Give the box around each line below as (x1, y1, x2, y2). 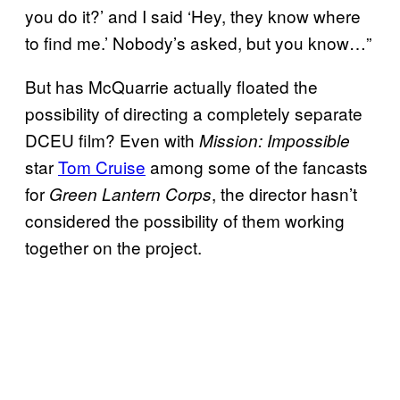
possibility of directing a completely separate (25, 100, 362, 125)
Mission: (199, 128, 267, 152)
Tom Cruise (58, 154, 146, 179)
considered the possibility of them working (25, 207, 345, 232)
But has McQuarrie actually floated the (25, 73, 318, 98)
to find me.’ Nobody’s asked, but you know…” (25, 29, 371, 54)
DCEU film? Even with (25, 127, 199, 152)
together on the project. (25, 234, 202, 259)
